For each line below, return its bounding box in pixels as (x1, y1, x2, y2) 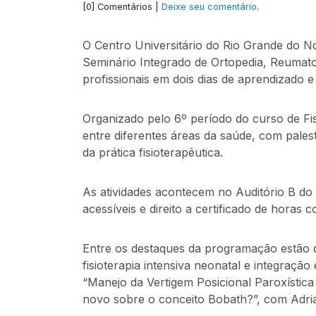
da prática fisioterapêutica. (83, 145, 223, 160)
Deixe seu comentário (162, 1, 257, 13)
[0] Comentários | (83, 1, 162, 13)
